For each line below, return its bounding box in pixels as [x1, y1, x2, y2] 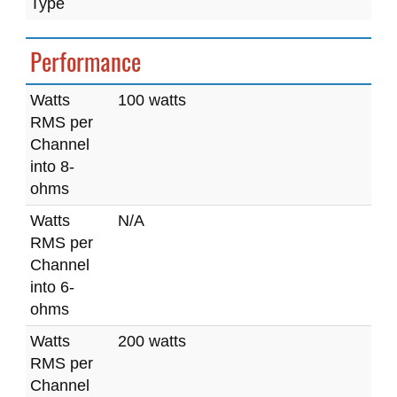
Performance [30, 43, 141, 79]
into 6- [30, 278, 74, 296]
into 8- [30, 158, 74, 175]
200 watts [118, 332, 186, 350]
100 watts [118, 91, 186, 109]
